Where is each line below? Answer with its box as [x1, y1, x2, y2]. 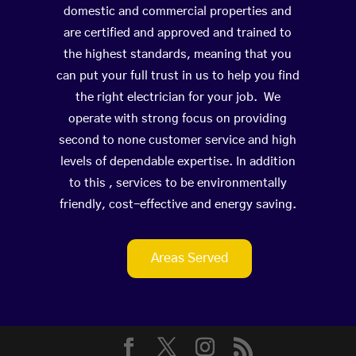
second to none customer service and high [59, 134, 297, 147]
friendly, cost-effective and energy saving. [59, 199, 296, 211]
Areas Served [151, 252, 229, 265]
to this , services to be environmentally [68, 177, 287, 190]
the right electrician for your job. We [75, 91, 281, 104]
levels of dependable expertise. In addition [60, 156, 296, 168]
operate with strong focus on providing [68, 113, 288, 126]
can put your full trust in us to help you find [56, 70, 300, 83]
